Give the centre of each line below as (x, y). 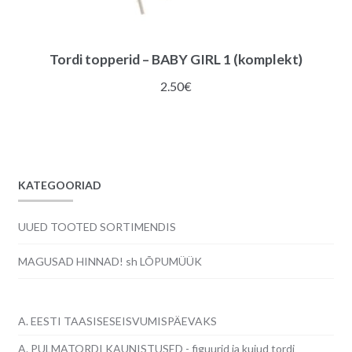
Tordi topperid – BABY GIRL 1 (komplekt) (176, 59)
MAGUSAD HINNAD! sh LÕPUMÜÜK (110, 261)
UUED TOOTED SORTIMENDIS (97, 226)
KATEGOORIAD (59, 185)
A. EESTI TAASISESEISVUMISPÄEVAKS (117, 321)
